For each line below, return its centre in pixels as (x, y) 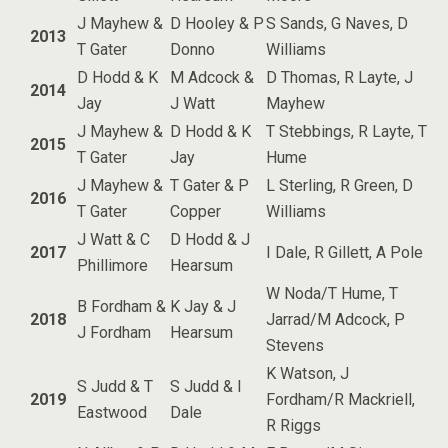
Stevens (295, 345)
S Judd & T (115, 386)
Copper (195, 211)
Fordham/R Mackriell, (340, 399)
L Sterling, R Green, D (339, 185)
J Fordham (114, 332)
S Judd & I (206, 386)
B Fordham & (121, 306)
